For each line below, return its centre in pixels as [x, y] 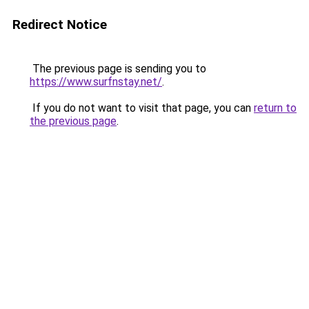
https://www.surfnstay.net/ [96, 82]
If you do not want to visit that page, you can [142, 108]
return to [275, 108]
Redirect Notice [60, 24]
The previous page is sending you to [118, 69]
